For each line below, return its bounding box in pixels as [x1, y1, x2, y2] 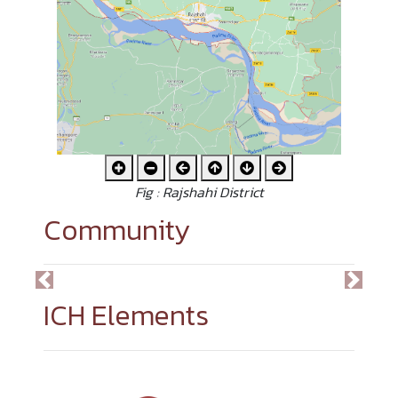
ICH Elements [43, 294, 209, 338]
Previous [65, 279, 118, 301]
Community [43, 208, 191, 251]
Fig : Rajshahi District [134, 181, 264, 203]
